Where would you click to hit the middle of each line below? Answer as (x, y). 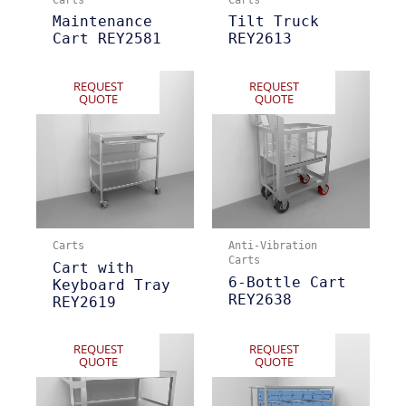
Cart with (93, 267)
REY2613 (260, 39)
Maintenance (102, 22)
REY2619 (84, 302)
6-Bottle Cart (287, 282)
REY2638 (260, 299)
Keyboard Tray (111, 285)
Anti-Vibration (272, 246)
